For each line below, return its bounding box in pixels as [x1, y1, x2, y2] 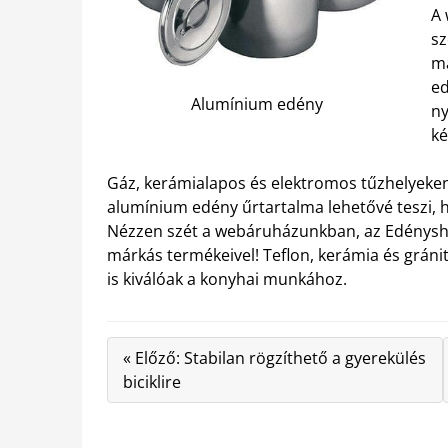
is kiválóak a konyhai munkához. [107, 267, 347, 290]
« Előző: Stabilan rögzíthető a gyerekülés [123, 346, 426, 369]
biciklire [123, 370, 181, 393]
